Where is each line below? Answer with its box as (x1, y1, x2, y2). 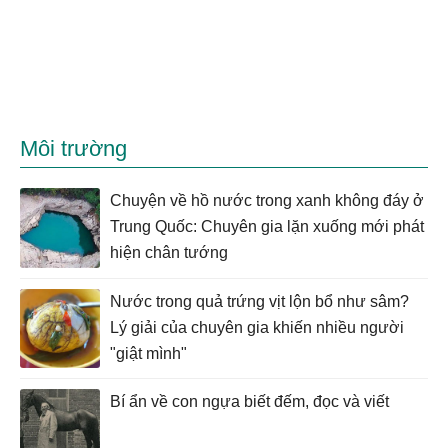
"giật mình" (110, 345, 187, 362)
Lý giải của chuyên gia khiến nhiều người (110, 319, 404, 336)
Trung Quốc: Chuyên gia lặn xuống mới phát (110, 218, 424, 235)
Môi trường (20, 136, 127, 161)
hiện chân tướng (110, 244, 228, 261)
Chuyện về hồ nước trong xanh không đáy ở (110, 192, 424, 209)
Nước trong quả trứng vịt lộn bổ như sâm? (110, 293, 409, 310)
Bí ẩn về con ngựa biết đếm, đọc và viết (110, 393, 389, 411)
